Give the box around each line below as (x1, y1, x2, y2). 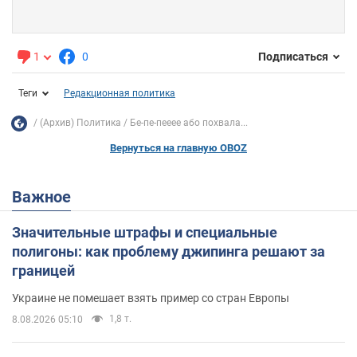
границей (12, 261, 75, 279)
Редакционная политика (64, 87, 175, 99)
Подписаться (258, 50, 328, 64)
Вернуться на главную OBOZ (110, 141, 247, 154)
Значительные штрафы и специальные (12, 223, 277, 241)
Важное (22, 186, 71, 206)
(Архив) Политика (40, 117, 121, 129)
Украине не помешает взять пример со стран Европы (12, 291, 289, 304)
